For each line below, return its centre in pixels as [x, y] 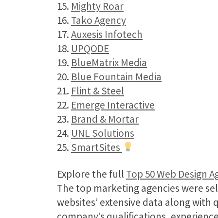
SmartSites [97, 147]
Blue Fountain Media [116, 77]
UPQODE [90, 49]
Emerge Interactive [113, 105]
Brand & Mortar [105, 119]
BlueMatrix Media [109, 63]
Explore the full [91, 174]
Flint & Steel [98, 91]
